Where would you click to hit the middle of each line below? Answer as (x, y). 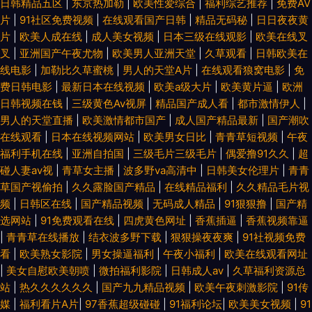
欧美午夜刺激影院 (237, 287)
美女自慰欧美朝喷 (49, 271)
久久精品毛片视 (273, 187)
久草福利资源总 (269, 271)
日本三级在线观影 (206, 37)
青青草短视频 (248, 137)
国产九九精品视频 (145, 287)
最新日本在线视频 (104, 87)
